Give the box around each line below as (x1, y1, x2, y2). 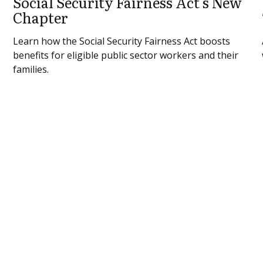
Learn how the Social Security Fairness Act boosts (13, 34, 231, 48)
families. (13, 62, 49, 76)
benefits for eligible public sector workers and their (13, 48, 239, 62)
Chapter (13, 6, 69, 28)
